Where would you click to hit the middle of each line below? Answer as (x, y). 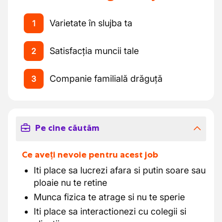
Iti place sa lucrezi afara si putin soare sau (120, 170)
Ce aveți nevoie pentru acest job (90, 155)
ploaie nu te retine (70, 183)
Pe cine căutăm (67, 128)
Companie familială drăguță (106, 79)
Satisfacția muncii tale (94, 51)
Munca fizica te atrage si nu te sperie (109, 197)
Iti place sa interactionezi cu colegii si (110, 211)
